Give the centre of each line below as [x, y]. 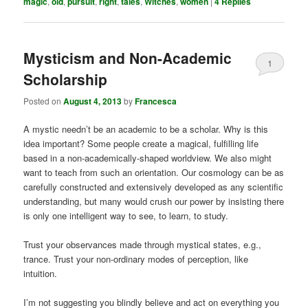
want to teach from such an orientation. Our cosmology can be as [154, 172]
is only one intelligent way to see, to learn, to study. [126, 215]
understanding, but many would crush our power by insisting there [154, 201]
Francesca [156, 101]
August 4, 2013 [93, 101]
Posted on [44, 100]
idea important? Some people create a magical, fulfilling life [141, 143]
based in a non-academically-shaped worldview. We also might [148, 157]
